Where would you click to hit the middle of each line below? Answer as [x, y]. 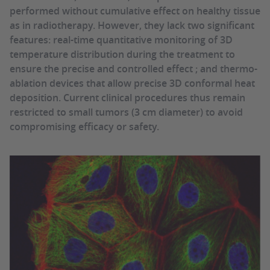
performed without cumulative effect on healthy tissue [135, 11]
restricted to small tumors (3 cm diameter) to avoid [126, 112]
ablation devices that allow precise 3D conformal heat [132, 83]
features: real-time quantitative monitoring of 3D [121, 40]
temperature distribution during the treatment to [122, 54]
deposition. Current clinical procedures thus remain [127, 98]
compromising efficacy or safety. [84, 127]
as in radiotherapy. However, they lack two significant [132, 25]
